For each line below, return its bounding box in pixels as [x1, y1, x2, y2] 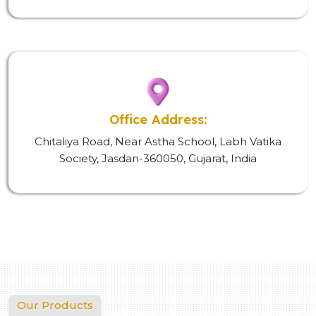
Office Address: [109, 111, 207, 128]
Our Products [17, 298, 93, 312]
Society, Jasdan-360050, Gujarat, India [59, 152, 257, 165]
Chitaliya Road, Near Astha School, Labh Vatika [35, 135, 281, 148]
